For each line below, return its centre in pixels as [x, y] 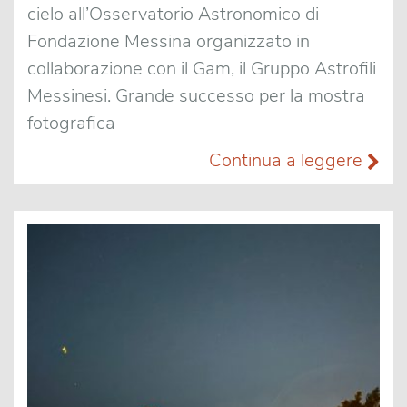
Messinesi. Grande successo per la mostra [196, 96]
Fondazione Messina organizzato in [169, 41]
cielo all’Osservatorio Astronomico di [173, 14]
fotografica [71, 123]
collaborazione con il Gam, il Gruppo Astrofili [202, 69]
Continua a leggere [288, 160]
